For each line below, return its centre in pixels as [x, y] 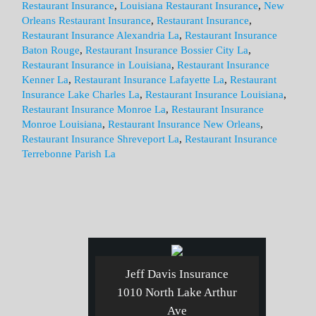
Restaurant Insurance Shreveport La [101, 139]
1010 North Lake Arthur [177, 292]
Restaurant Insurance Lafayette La [150, 80]
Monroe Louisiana [62, 124]
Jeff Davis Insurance [177, 274]
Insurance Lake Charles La [81, 95]
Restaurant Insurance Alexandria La [101, 35]
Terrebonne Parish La [69, 154]
